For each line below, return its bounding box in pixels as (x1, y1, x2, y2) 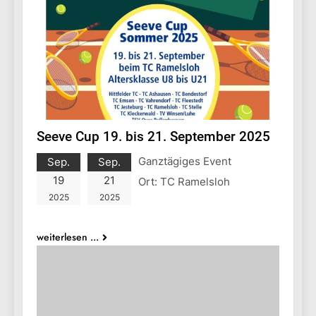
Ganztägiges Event (138, 154, 231, 168)
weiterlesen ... (37, 229, 99, 244)
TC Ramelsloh (160, 174, 230, 188)
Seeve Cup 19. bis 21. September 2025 (37, 128, 270, 145)
